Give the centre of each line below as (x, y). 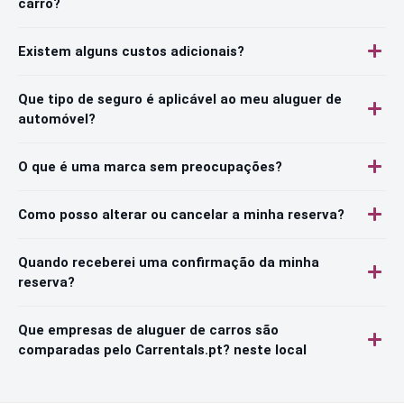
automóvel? (57, 119)
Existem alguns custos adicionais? (131, 51)
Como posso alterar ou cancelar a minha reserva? (181, 214)
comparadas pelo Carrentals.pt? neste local (162, 349)
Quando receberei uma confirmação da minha (169, 262)
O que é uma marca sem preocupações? (150, 166)
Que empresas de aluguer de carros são (148, 330)
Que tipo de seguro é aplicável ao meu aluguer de (180, 99)
